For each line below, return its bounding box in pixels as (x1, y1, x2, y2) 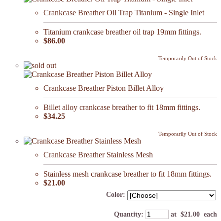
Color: (106, 191, 125, 199)
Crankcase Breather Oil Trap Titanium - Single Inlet (43, 8, 204, 17)
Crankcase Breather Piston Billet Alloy (43, 84, 164, 93)
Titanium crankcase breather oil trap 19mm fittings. (43, 28, 201, 37)
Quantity (114, 211, 141, 219)
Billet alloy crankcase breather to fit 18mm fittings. (43, 103, 200, 112)
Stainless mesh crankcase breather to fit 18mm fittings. (43, 170, 212, 179)
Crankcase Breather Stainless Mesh (43, 150, 153, 159)
